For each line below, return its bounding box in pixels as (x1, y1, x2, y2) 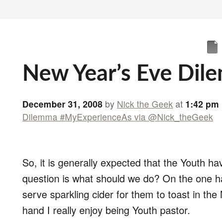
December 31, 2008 (22, 98, 103, 110)
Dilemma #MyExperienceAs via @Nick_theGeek (22, 111, 213, 123)
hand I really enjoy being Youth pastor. (22, 202, 190, 217)
